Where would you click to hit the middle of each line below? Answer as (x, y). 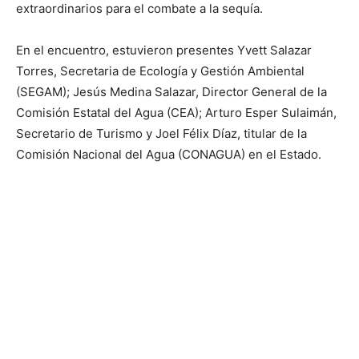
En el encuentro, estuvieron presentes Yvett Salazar (164, 50)
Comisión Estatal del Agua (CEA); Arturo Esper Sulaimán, (176, 113)
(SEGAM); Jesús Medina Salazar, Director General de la (171, 92)
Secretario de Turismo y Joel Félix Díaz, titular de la (161, 133)
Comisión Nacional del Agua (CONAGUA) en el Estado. (169, 154)
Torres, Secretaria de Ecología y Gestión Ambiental (160, 71)
